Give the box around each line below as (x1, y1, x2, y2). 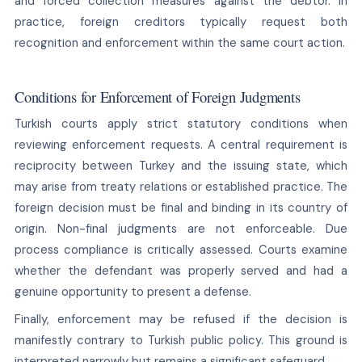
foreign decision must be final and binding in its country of (14, 199, 348, 216)
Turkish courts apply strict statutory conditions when (14, 115, 348, 132)
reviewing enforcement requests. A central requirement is (14, 136, 348, 153)
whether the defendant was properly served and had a (14, 262, 348, 279)
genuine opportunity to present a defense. (14, 283, 251, 300)
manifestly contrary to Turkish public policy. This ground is (14, 331, 348, 348)
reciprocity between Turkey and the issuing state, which (14, 157, 348, 174)
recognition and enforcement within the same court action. (14, 34, 345, 51)
